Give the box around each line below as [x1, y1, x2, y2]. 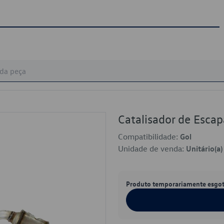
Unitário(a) [186, 143, 222, 153]
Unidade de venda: [118, 143, 186, 153]
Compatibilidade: [118, 131, 180, 141]
